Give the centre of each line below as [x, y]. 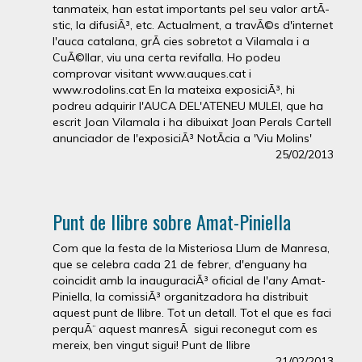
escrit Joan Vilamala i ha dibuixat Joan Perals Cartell [192, 122]
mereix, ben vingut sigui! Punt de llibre [152, 345]
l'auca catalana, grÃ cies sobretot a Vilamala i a [181, 41]
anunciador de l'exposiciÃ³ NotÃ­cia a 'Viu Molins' [182, 138]
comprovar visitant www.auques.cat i [152, 74]
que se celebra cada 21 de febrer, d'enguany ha [180, 264]
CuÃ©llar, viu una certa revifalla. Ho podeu [166, 57]
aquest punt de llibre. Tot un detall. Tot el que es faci [192, 313]
